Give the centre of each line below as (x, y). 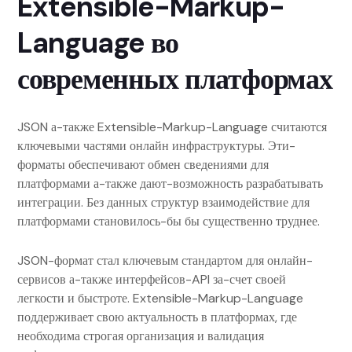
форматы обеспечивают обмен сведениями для (143, 165)
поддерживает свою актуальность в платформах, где (157, 317)
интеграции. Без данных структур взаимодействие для (163, 202)
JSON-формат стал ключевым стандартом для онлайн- (165, 260)
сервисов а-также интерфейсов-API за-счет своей (152, 279)
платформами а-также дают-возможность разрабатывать (170, 183)
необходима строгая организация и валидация (141, 336)
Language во (98, 43)
